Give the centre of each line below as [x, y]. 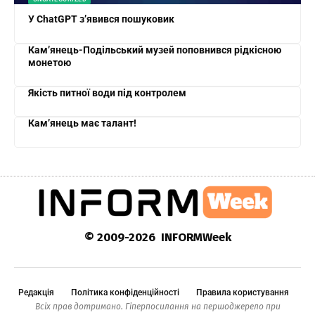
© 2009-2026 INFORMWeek [157, 237]
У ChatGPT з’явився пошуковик [102, 19]
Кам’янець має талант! [83, 123]
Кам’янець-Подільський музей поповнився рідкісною [155, 50]
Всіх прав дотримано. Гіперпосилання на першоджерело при [157, 306]
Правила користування [242, 292]
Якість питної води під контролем [108, 93]
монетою [50, 62]
